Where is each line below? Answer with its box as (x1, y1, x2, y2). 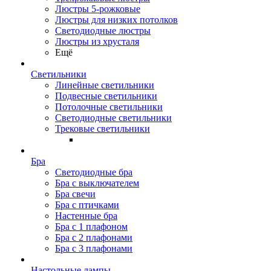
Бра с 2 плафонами (55, 232, 132, 243)
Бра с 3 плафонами (55, 243, 132, 253)
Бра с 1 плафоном (55, 221, 128, 232)
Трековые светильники (55, 123, 150, 134)
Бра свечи (55, 189, 96, 199)
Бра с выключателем (55, 178, 139, 188)
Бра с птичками (55, 200, 119, 210)
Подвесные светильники (55, 91, 157, 101)
